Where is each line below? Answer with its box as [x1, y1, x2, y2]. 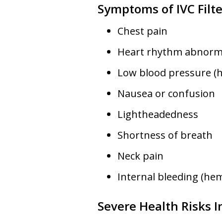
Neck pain [117, 149, 164, 163]
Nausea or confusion [117, 86, 215, 100]
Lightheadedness [117, 107, 198, 121]
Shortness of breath [117, 128, 213, 142]
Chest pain [117, 24, 167, 38]
